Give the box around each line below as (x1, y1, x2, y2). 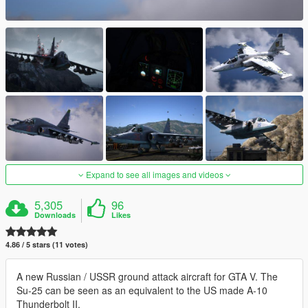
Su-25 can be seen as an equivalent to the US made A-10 (16, 283, 267, 297)
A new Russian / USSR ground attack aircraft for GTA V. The (16, 269, 278, 283)
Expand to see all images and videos (83, 168, 225, 180)
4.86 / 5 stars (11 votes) (5, 239, 88, 250)
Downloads (34, 209, 76, 220)
